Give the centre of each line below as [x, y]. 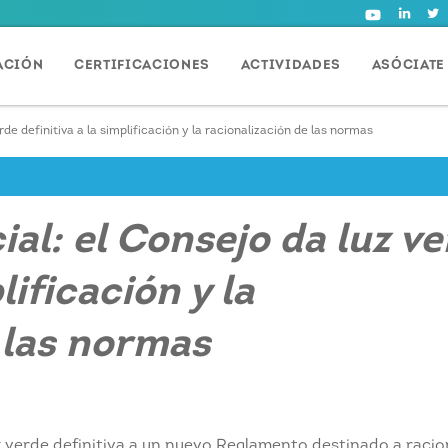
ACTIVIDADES [290, 66]
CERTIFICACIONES [142, 66]
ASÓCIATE [408, 66]
